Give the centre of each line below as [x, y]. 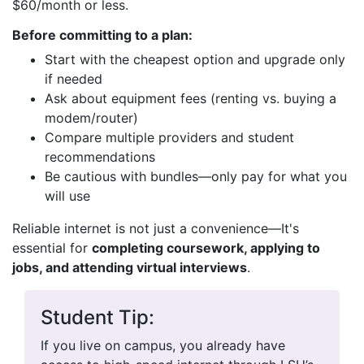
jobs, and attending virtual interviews [130, 267]
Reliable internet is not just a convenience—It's [156, 228]
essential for [52, 248]
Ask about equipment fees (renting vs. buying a [191, 98]
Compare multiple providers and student [169, 137]
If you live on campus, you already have [163, 345]
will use [67, 196]
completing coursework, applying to [206, 248]
